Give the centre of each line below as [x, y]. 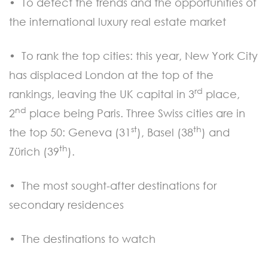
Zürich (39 [34, 152]
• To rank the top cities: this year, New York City [133, 56]
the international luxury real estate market [118, 22]
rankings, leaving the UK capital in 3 [102, 94]
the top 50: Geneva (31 [70, 133]
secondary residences [66, 205]
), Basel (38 [165, 133]
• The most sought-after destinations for [113, 186]
